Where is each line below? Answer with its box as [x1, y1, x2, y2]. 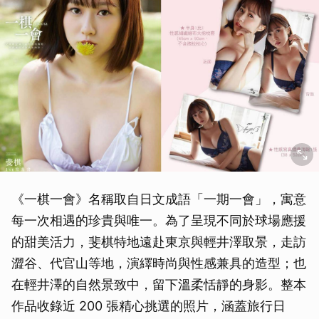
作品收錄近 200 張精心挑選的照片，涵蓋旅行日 [11, 298, 286, 313]
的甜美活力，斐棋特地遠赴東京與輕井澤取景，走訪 [11, 234, 306, 249]
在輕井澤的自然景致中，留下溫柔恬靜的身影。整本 [11, 277, 306, 292]
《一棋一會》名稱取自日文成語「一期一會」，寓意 [11, 192, 306, 206]
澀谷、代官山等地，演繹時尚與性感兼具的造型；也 [11, 256, 306, 271]
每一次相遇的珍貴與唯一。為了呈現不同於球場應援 [11, 213, 306, 228]
